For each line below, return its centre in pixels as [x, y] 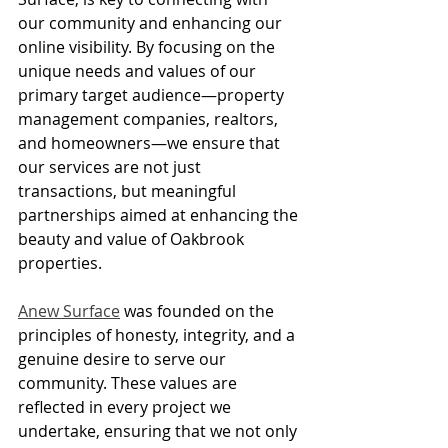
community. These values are [129, 382]
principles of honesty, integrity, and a [158, 334]
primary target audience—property [153, 94]
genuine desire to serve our [124, 358]
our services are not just [111, 166]
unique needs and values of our [139, 70]
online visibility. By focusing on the [148, 46]
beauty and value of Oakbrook [133, 238]
